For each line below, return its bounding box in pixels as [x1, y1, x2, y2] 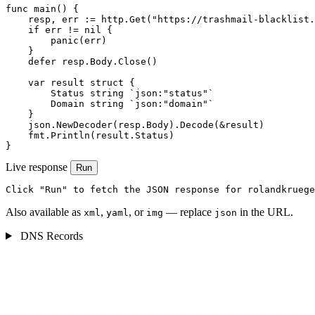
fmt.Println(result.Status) [6, 129, 174, 141]
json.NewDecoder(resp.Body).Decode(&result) [6, 119, 264, 130]
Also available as [6, 205, 84, 218]
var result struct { [6, 77, 135, 88]
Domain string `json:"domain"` [6, 98, 214, 109]
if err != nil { [6, 24, 112, 35]
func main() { [6, 3, 79, 14]
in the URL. [237, 205, 293, 218]
